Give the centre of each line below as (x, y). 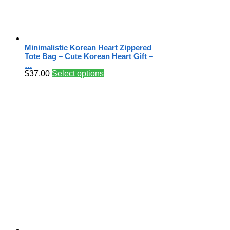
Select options (78, 74)
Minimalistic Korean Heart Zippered (88, 48)
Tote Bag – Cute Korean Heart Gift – (89, 56)
